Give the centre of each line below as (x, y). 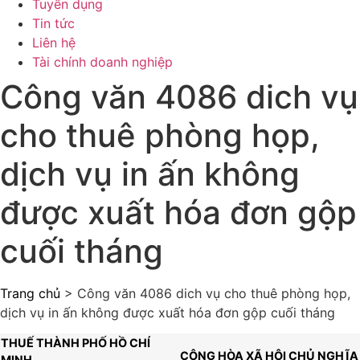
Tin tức (53, 24)
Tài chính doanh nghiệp (102, 62)
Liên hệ (54, 43)
